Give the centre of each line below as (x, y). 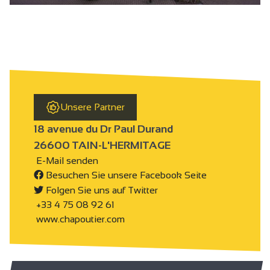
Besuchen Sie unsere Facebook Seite (125, 175)
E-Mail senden (66, 160)
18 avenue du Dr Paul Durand (103, 129)
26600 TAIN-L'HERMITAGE (102, 145)
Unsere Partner (93, 107)
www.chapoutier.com (79, 219)
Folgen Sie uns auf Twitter (101, 190)
